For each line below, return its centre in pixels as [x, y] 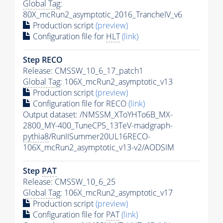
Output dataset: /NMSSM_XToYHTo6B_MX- [98, 114]
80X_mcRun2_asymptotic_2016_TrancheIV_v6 [103, 14]
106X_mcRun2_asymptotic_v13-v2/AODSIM [99, 147]
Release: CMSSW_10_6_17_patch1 [83, 70]
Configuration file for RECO [80, 103]
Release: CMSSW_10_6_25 [69, 181]
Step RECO [43, 59]
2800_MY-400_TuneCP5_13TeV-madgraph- [98, 125]
